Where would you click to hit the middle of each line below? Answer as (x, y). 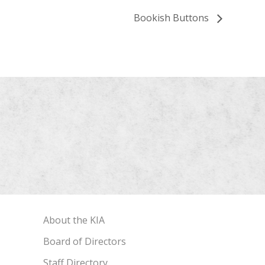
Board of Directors (84, 242)
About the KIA (74, 220)
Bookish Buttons (172, 18)
